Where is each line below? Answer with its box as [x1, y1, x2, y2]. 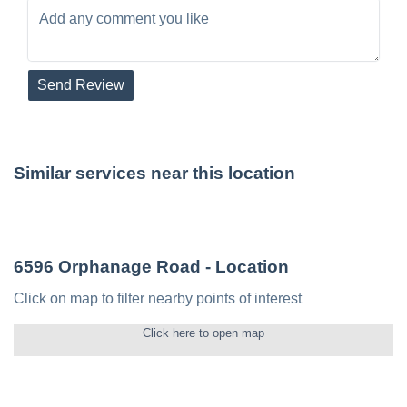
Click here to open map [143, 326, 264, 341]
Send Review [37, 77, 124, 94]
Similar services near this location [14, 164, 295, 184]
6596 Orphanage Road [14, 257, 201, 277]
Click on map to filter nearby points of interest [14, 291, 302, 307]
